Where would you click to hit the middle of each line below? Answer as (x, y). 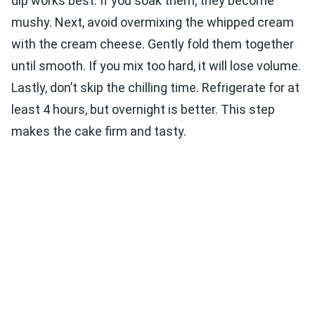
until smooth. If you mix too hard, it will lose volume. (156, 66)
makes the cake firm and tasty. (99, 131)
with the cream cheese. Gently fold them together (153, 44)
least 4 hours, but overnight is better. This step (143, 110)
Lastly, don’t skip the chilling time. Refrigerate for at (155, 88)
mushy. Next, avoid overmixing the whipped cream (153, 22)
